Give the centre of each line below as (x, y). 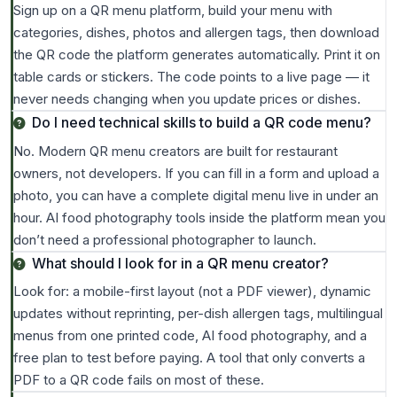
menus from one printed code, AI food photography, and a (190, 336)
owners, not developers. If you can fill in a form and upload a (196, 173)
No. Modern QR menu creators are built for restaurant (175, 151)
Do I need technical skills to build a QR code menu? (201, 123)
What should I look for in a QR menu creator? (180, 263)
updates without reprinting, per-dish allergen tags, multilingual (198, 314)
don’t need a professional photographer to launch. (165, 239)
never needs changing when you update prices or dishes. (187, 99)
